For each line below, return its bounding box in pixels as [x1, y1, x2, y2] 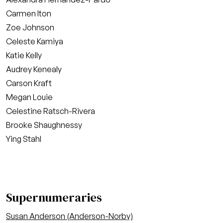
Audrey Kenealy [6, 64, 62, 74]
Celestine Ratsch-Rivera [6, 106, 95, 116]
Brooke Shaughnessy [6, 120, 82, 130]
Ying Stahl [6, 134, 41, 144]
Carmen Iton [6, 8, 51, 18]
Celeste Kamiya [6, 36, 63, 46]
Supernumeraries [6, 189, 102, 206]
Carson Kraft [6, 78, 52, 88]
